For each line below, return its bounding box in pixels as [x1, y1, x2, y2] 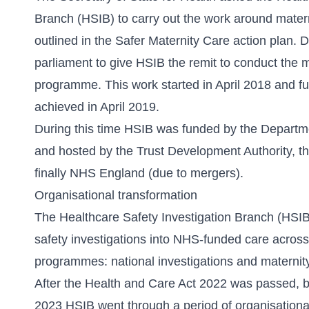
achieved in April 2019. [34, 100, 159, 114]
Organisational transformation [34, 188, 197, 202]
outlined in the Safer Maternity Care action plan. [34, 34, 300, 48]
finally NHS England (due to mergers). [34, 166, 243, 180]
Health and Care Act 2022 [85, 277, 227, 290]
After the [34, 277, 85, 290]
